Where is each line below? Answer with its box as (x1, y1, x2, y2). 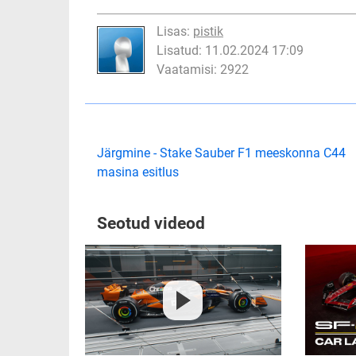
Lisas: (157, 24, 193, 40)
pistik (193, 24, 223, 40)
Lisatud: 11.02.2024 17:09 (157, 43, 304, 59)
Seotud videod (97, 214, 205, 234)
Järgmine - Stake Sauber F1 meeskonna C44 (97, 145, 346, 161)
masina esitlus (97, 164, 179, 180)
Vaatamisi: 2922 (157, 62, 249, 78)
